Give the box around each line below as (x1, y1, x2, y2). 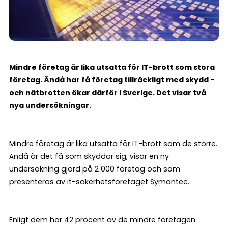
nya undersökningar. (9, 100, 91, 111)
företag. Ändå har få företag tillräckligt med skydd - (9, 75, 214, 85)
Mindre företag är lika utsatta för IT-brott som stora (9, 62, 215, 73)
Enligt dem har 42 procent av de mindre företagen (9, 215, 195, 225)
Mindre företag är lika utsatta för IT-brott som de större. (9, 138, 217, 149)
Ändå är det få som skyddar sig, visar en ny (9, 151, 169, 162)
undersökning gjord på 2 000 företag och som (9, 164, 180, 175)
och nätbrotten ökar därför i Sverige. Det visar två (9, 88, 206, 98)
